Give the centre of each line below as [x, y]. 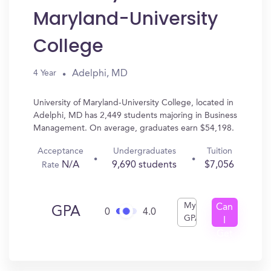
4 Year [45, 73]
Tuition [219, 151]
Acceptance [60, 151]
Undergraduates [144, 151]
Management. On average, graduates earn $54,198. [134, 128]
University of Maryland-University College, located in [133, 103]
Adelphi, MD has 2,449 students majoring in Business [135, 116]
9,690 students [145, 165]
